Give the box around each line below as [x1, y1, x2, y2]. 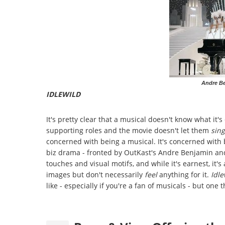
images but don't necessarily [46, 169, 145, 179]
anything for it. [159, 169, 211, 179]
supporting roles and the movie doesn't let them [46, 125, 211, 135]
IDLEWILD [46, 89, 80, 99]
